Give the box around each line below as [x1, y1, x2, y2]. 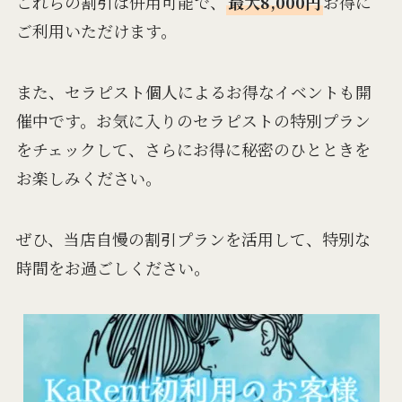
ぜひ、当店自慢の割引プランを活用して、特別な [15, 226, 371, 250]
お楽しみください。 [15, 165, 162, 189]
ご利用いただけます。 [15, 19, 177, 43]
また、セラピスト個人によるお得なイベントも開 [15, 79, 371, 103]
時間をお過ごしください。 [15, 255, 210, 279]
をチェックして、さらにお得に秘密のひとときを [15, 136, 371, 161]
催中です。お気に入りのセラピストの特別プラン [15, 108, 371, 132]
